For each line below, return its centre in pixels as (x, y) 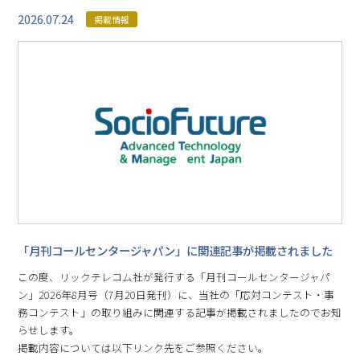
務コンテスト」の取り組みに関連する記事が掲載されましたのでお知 (180, 313)
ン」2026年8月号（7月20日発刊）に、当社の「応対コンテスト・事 (176, 295)
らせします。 (49, 330)
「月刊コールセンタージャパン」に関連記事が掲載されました (176, 251)
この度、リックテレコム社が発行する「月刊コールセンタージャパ (174, 277)
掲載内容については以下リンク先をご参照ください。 (143, 348)
